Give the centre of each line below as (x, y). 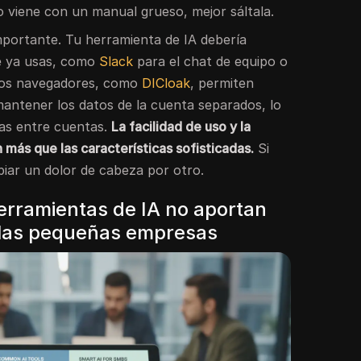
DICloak (166, 83)
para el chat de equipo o (211, 61)
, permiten (222, 83)
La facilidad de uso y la (181, 126)
